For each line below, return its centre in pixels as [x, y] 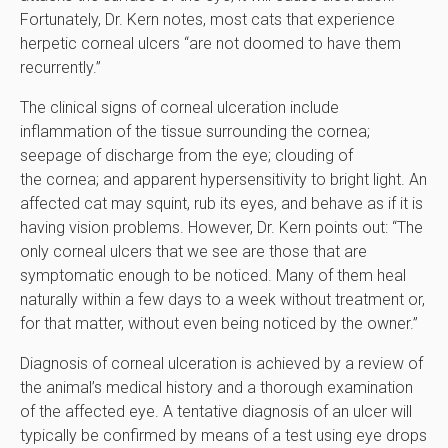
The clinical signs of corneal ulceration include [179, 108]
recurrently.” [60, 68]
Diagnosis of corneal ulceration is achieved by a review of [221, 364]
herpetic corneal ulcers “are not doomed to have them [210, 44]
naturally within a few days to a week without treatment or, [222, 300]
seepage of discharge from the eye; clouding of [186, 156]
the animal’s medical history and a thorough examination [216, 388]
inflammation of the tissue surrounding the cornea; [195, 132]
